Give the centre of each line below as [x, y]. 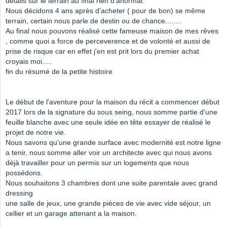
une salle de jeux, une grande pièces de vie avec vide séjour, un [108, 203]
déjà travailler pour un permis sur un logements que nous [97, 163]
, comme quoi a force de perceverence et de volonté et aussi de [108, 41]
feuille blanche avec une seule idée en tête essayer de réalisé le [108, 122]
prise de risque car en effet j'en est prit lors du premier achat [102, 51]
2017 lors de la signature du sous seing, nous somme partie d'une [111, 112]
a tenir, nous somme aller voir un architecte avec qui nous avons [109, 153]
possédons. [24, 173]
